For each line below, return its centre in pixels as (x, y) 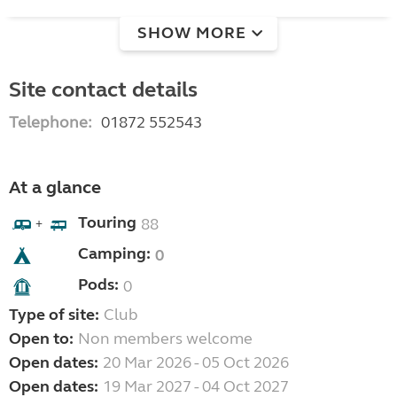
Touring (107, 223)
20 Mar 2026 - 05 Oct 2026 (196, 363)
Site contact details (103, 90)
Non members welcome (165, 339)
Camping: (114, 254)
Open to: (41, 339)
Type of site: (54, 315)
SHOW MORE (192, 32)
